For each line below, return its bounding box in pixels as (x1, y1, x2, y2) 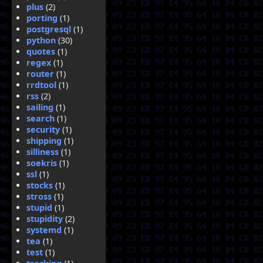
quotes (26, 46, 55, 57)
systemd (26, 224, 62, 235)
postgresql (26, 23, 71, 35)
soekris (26, 157, 57, 168)
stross (26, 191, 52, 202)
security (26, 124, 60, 135)
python (26, 35, 56, 46)
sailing (26, 102, 53, 113)
